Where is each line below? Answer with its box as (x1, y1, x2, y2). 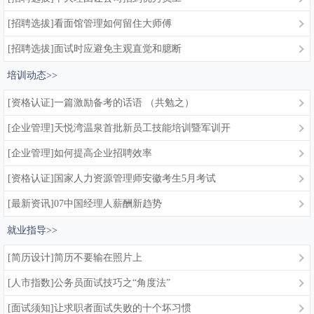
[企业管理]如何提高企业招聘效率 (8, 148, 152, 158)
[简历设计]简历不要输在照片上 (8, 252, 142, 263)
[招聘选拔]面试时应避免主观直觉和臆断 (8, 43, 182, 54)
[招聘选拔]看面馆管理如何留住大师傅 (8, 18, 172, 29)
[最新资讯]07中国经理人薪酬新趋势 (8, 198, 162, 209)
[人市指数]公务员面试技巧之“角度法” (8, 278, 170, 288)
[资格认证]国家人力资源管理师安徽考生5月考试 (8, 173, 216, 184)
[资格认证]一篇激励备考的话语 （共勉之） (8, 97, 194, 108)
